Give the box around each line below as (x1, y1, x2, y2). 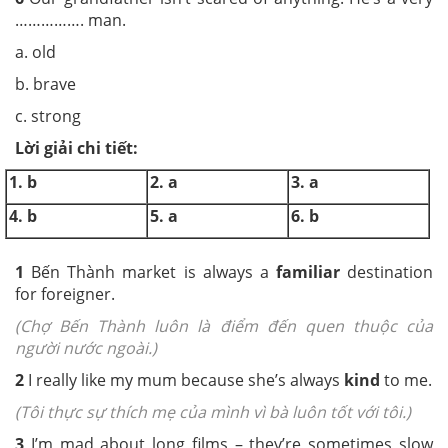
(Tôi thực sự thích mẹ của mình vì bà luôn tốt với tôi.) (15, 401, 411, 424)
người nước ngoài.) (15, 337, 157, 360)
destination (339, 261, 433, 284)
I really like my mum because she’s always (28, 369, 344, 392)
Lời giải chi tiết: (15, 137, 138, 159)
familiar (275, 261, 340, 284)
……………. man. (15, 9, 126, 31)
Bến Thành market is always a (31, 261, 276, 284)
